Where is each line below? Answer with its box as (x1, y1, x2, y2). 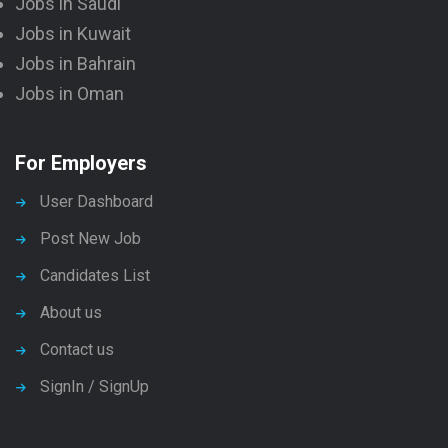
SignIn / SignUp (40, 376, 149, 396)
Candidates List (40, 265, 150, 285)
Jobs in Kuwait (15, 22, 131, 44)
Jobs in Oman (15, 82, 124, 104)
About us (40, 302, 102, 322)
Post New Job (40, 228, 141, 248)
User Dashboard (40, 191, 153, 211)
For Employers (15, 150, 147, 175)
